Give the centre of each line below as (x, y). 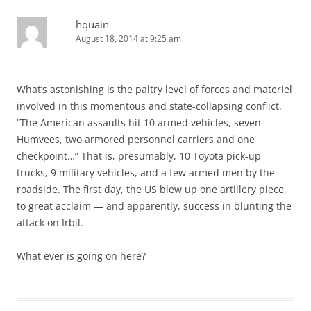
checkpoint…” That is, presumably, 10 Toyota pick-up (139, 155)
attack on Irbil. (50, 222)
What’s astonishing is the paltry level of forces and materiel (154, 89)
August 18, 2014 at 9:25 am (128, 38)
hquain (92, 24)
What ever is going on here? (81, 255)
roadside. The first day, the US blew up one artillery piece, (152, 189)
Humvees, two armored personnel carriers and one (136, 139)
